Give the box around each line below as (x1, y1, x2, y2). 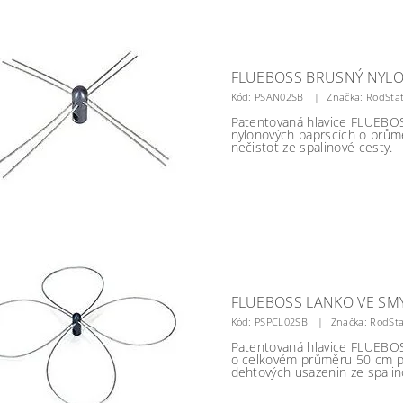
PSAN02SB (255, 90, 304, 103)
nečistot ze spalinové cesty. (230, 139, 393, 156)
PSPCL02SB (255, 315, 309, 328)
